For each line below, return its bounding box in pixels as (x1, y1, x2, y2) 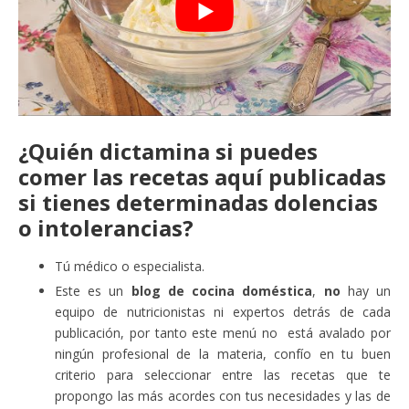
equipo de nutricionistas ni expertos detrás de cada (55, 302, 391, 320)
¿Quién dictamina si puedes (18, 135, 318, 166)
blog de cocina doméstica (131, 281, 313, 299)
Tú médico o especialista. (55, 257, 204, 275)
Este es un (55, 281, 131, 299)
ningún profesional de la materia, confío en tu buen (55, 344, 391, 362)
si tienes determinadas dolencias (18, 186, 378, 217)
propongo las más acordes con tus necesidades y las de (55, 386, 391, 404)
